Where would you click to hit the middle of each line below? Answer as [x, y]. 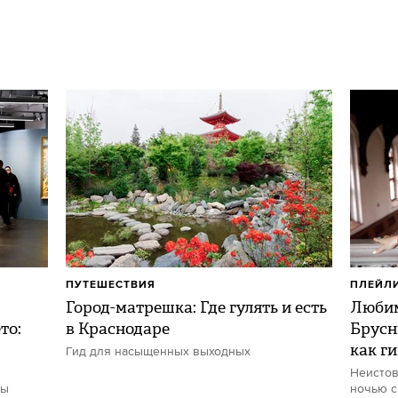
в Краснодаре [118, 329]
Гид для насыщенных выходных [158, 352]
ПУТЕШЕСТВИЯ [111, 285]
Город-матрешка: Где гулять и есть [196, 307]
